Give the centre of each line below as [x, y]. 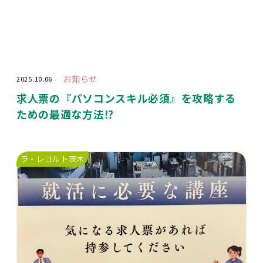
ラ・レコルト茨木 [53, 159]
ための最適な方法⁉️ [65, 114]
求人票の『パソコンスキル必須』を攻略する [126, 98]
